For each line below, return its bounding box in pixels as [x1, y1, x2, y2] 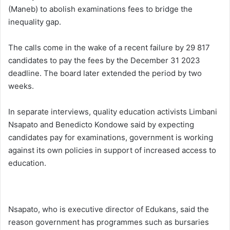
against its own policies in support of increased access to [8, 145, 216, 155]
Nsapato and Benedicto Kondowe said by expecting [8, 119, 194, 129]
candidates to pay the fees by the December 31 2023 [8, 55, 200, 65]
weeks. [8, 81, 34, 91]
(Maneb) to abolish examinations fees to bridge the [8, 4, 193, 14]
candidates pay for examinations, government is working [8, 132, 213, 142]
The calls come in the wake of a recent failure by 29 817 [8, 42, 210, 52]
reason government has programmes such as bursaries [8, 217, 209, 227]
